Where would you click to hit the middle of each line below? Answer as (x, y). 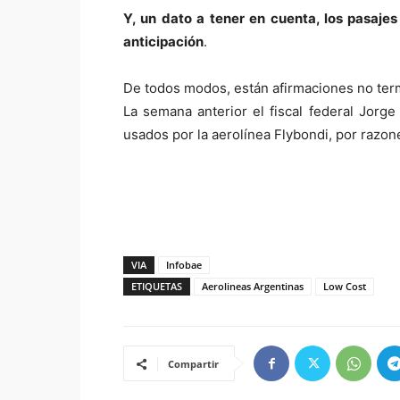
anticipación (163, 42)
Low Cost (345, 286)
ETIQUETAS (157, 286)
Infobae (184, 265)
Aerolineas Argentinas (253, 286)
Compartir (193, 364)
